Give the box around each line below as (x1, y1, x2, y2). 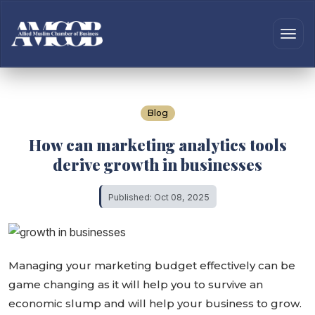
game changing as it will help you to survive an (8, 278, 263, 292)
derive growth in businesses (53, 154, 262, 175)
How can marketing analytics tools (28, 134, 287, 155)
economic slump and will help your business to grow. (8, 297, 302, 311)
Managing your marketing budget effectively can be (8, 259, 295, 273)
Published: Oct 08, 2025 (108, 192, 210, 202)
